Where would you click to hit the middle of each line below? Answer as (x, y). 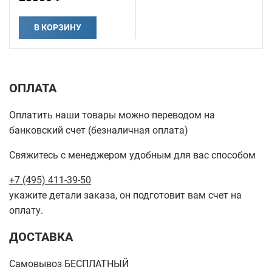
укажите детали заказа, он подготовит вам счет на (125, 195)
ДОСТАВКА (41, 237)
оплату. (26, 210)
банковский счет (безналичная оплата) (99, 130)
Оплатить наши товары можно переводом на (112, 115)
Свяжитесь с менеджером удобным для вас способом (132, 155)
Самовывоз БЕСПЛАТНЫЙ (69, 264)
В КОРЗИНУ (58, 27)
